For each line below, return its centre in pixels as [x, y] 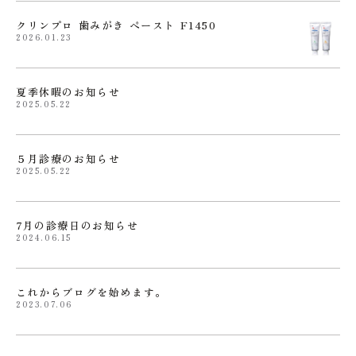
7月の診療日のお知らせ [77, 225]
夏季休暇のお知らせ [68, 92]
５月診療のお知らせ [68, 159]
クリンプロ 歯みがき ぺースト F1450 [116, 25]
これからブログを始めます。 [91, 292]
